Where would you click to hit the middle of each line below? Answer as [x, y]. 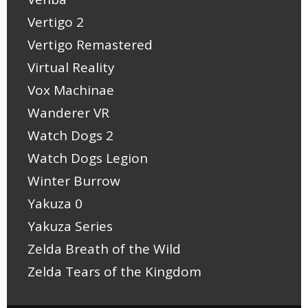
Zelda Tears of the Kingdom [114, 272]
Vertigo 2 [56, 22]
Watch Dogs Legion [88, 158]
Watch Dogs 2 [70, 136]
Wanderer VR [68, 113]
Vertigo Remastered [90, 45]
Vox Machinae [71, 90]
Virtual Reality [71, 68]
